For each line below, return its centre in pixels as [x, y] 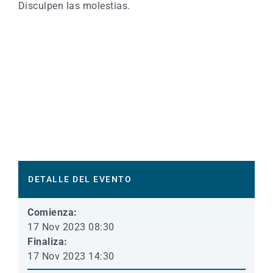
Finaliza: [48, 241]
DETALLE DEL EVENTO [80, 179]
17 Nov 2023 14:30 [71, 256]
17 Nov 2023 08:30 [71, 227]
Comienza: [52, 212]
